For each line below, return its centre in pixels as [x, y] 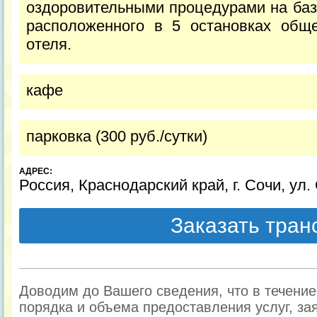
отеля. [51, 44]
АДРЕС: [36, 171]
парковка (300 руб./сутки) [117, 136]
